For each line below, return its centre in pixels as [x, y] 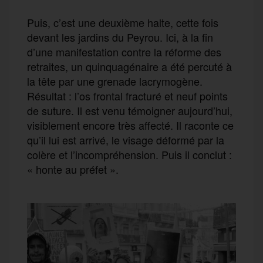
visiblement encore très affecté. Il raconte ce [130, 125]
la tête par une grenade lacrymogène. [115, 81]
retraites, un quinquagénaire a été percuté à [129, 67]
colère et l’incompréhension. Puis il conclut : [129, 155]
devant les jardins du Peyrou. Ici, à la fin [120, 37]
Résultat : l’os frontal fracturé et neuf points [127, 96]
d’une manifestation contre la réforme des [124, 52]
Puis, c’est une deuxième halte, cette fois [123, 23]
